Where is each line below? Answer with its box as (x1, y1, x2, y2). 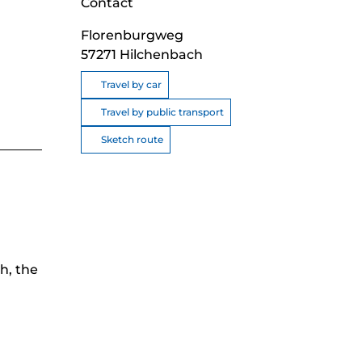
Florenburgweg (81, 27, 183, 43)
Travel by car (101, 78, 162, 90)
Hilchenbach (120, 46, 203, 62)
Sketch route (101, 133, 163, 145)
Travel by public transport (101, 105, 224, 118)
